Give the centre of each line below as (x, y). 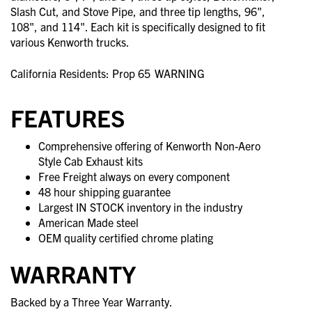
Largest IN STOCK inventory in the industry (140, 206)
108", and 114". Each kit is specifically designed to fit (138, 26)
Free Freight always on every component (134, 176)
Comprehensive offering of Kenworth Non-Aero (149, 145)
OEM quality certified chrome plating (126, 237)
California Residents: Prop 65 (80, 73)
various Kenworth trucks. (70, 41)
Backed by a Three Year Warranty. (92, 301)
